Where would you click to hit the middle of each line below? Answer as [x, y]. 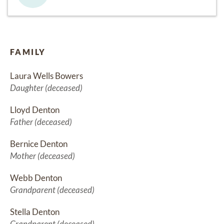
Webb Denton [36, 178]
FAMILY [28, 52]
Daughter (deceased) [46, 88]
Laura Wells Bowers [46, 76]
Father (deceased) [41, 122]
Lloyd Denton [35, 110]
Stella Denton [35, 212]
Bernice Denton [39, 144]
